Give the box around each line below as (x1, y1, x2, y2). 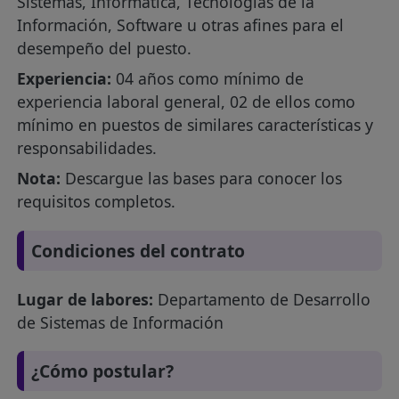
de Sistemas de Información (17, 312, 224, 334)
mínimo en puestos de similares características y (17, 114, 374, 136)
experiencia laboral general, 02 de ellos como (17, 91, 356, 113)
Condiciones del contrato (31, 238, 246, 263)
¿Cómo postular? (31, 359, 175, 384)
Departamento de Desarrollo (153, 289, 371, 311)
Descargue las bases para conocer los (61, 167, 343, 190)
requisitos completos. (17, 191, 176, 213)
